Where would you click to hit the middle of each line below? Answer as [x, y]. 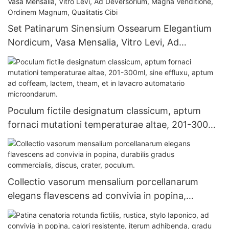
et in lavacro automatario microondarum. [96, 152]
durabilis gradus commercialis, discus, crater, [104, 210]
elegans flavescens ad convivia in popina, [97, 196]
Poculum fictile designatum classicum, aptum [104, 110]
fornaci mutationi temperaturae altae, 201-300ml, [114, 124]
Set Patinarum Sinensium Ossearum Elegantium [110, 29]
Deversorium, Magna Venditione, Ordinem [98, 56]
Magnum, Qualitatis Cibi [59, 70]
